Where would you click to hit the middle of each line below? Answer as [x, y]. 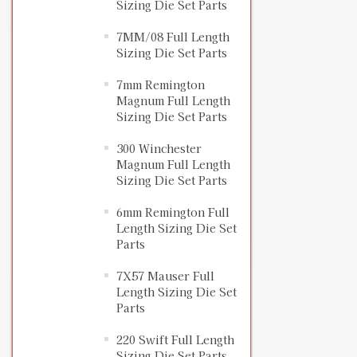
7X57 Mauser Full [165, 276]
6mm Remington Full [173, 212]
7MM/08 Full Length [173, 37]
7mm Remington [161, 85]
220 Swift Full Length [175, 340]
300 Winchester [159, 149]
